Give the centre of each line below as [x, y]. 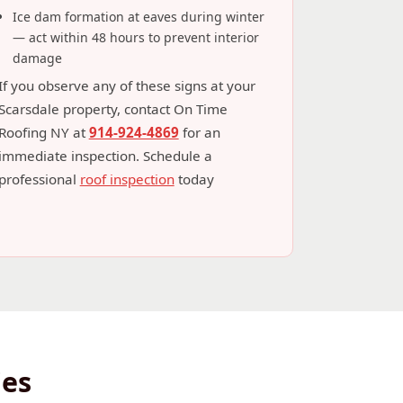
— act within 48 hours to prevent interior [135, 37]
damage [37, 58]
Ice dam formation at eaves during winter [138, 17]
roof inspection [127, 179]
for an [199, 132]
